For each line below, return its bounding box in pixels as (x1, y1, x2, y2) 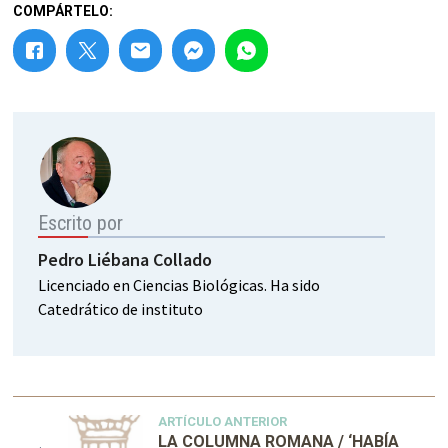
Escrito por (38, 210, 124, 235)
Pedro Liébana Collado (38, 247, 213, 271)
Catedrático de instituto (38, 298, 204, 319)
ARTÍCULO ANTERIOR (158, 413, 288, 429)
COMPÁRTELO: (13, 2, 114, 19)
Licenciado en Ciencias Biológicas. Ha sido (38, 274, 321, 295)
